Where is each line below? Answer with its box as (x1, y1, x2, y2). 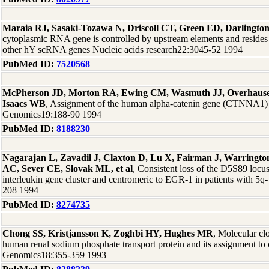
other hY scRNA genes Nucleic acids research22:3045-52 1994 (2, 44, 243, 55)
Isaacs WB (2, 98, 46, 109)
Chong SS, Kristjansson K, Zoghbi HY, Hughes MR (2, 228, 213, 238)
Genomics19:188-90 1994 (2, 109, 101, 119)
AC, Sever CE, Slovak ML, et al (2, 163, 133, 174)
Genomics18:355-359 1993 (2, 250, 106, 260)
